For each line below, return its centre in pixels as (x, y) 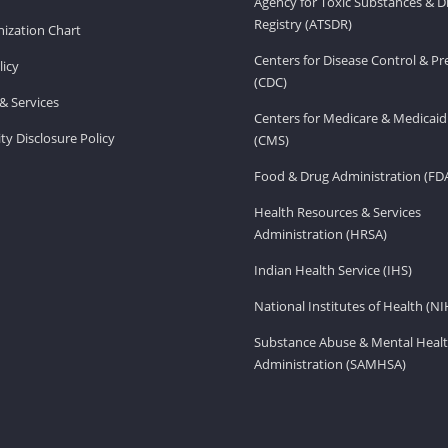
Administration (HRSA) (320, 233)
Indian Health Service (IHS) (333, 269)
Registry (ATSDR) (303, 23)
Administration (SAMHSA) (330, 363)
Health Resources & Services (337, 211)
